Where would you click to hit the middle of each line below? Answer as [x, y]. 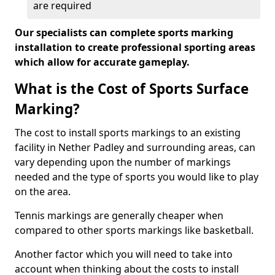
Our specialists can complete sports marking [124, 33]
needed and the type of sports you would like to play [137, 177]
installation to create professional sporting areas [135, 47]
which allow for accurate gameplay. [102, 62]
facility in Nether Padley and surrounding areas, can [135, 147]
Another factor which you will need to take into [124, 254]
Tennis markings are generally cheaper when [119, 215]
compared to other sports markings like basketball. [134, 230]
